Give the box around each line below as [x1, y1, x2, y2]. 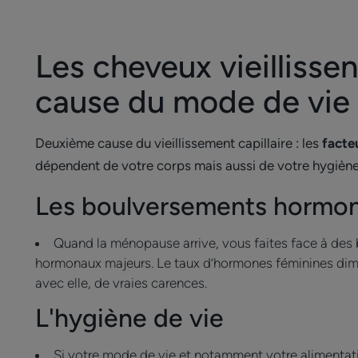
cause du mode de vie [35, 82, 350, 121]
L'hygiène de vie [35, 303, 224, 333]
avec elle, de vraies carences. [35, 275, 207, 291]
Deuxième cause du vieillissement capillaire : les [35, 135, 322, 151]
